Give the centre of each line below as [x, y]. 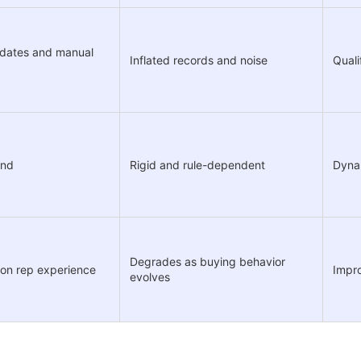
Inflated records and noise [199, 60]
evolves [150, 276]
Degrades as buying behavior [207, 261]
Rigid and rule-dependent [197, 164]
